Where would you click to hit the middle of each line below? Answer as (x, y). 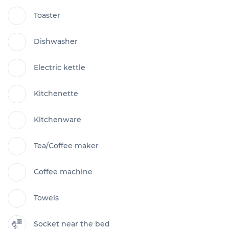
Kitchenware (58, 120)
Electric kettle (60, 68)
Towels (46, 198)
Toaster (47, 16)
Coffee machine (63, 172)
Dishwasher (56, 42)
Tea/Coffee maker (66, 146)
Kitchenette (56, 94)
